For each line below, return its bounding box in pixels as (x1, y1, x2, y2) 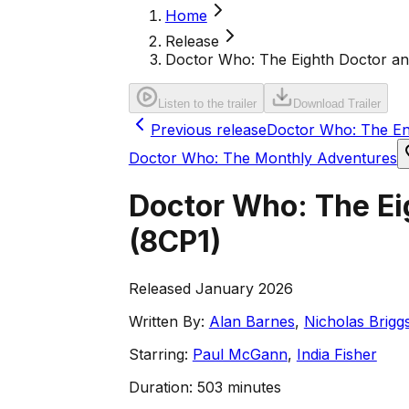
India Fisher (296, 344, 377, 363)
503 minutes (196, 377, 281, 396)
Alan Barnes (208, 311, 295, 330)
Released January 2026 (128, 278, 293, 298)
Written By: (128, 311, 204, 330)
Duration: (128, 377, 193, 396)
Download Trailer (292, 97, 381, 110)
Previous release (150, 121, 267, 139)
